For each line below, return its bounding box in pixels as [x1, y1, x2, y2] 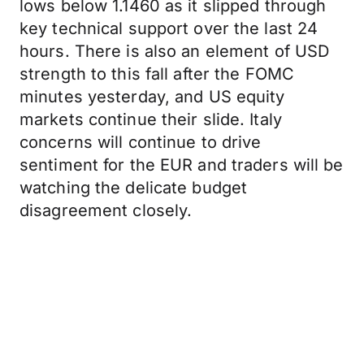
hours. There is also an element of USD [19, 41, 330, 61]
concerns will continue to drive [19, 132, 262, 152]
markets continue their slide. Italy [19, 110, 282, 129]
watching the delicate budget [19, 178, 248, 197]
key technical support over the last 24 [19, 19, 318, 38]
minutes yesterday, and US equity [19, 87, 285, 106]
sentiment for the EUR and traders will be [19, 155, 344, 175]
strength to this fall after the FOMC [19, 64, 295, 84]
